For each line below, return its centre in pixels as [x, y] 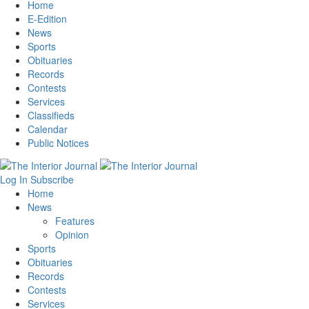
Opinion [72, 234]
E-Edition [47, 19]
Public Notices [58, 143]
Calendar [48, 129]
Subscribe [52, 179]
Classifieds [51, 116]
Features [75, 220]
